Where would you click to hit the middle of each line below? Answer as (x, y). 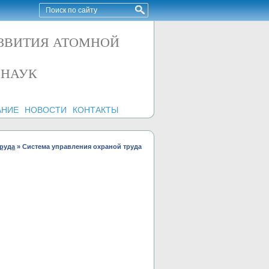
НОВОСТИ (45, 110)
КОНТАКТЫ (95, 110)
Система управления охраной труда (82, 147)
